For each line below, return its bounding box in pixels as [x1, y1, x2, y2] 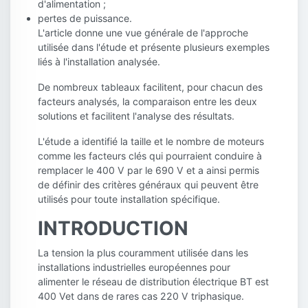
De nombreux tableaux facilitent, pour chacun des [38, 81, 263, 93]
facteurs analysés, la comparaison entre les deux [38, 96, 257, 108]
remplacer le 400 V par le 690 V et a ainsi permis [38, 164, 259, 177]
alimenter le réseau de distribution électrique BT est [38, 276, 269, 288]
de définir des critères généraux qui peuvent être [38, 179, 258, 191]
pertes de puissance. [38, 12, 132, 25]
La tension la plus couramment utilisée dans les [38, 247, 248, 259]
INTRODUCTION [38, 217, 188, 241]
